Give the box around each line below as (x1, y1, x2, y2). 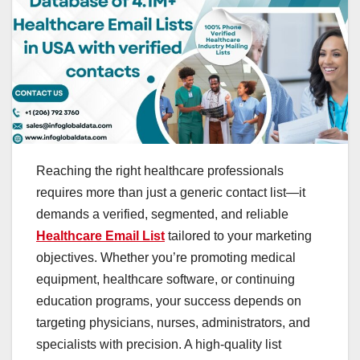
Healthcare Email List (36, 228, 165, 243)
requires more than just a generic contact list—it (36, 185, 305, 199)
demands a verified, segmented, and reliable (36, 207, 288, 221)
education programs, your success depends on (36, 293, 301, 308)
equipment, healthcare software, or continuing (36, 272, 295, 286)
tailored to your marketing (165, 228, 312, 243)
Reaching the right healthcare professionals (36, 163, 284, 178)
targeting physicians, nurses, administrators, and (36, 315, 310, 329)
